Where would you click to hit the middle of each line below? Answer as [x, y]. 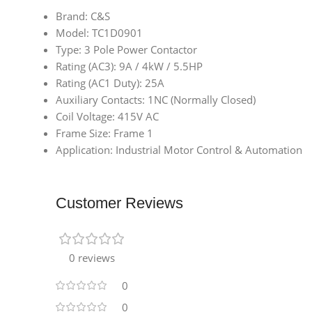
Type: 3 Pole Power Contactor [126, 50]
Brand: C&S [83, 16]
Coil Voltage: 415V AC [107, 117]
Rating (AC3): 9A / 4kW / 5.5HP [129, 67]
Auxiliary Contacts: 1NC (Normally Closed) [156, 100]
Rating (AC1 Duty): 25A [110, 83]
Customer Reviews [119, 203]
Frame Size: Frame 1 [104, 133]
